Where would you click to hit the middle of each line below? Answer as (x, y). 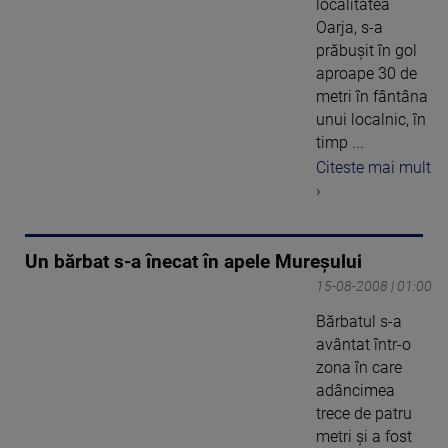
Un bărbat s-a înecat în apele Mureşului (193, 261)
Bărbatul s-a (359, 321)
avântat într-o (363, 344)
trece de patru (364, 413)
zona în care (359, 367)
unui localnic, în (371, 119)
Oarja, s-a (349, 27)
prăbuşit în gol (366, 50)
